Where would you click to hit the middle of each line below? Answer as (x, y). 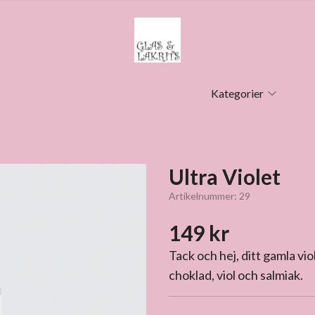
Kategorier (238, 93)
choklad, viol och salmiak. (236, 275)
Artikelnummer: (204, 196)
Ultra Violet (225, 176)
